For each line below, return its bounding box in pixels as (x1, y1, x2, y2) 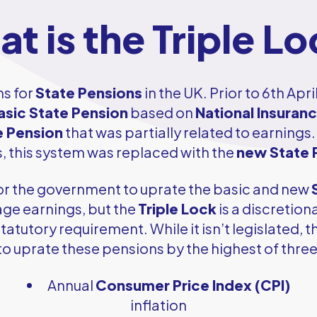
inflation (129, 295, 187, 313)
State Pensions (35, 83, 142, 101)
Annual (47, 275, 96, 294)
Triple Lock (138, 199, 217, 217)
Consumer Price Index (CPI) (95, 275, 290, 294)
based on (128, 103, 196, 121)
